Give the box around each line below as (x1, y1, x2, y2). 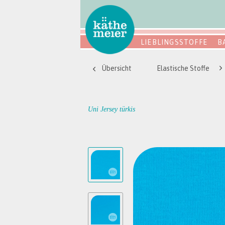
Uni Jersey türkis (88, 105, 135, 113)
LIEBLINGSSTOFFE (141, 38, 207, 46)
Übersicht (102, 64, 132, 72)
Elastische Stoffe (157, 64, 209, 72)
